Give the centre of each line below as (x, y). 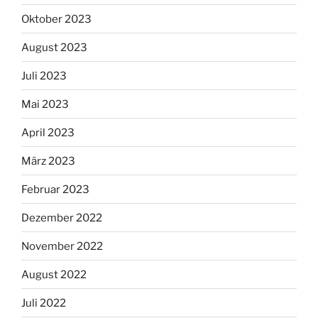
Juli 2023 (44, 76)
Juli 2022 (44, 303)
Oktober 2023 (56, 19)
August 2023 (54, 47)
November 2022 (62, 246)
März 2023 (48, 161)
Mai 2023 (45, 104)
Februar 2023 (55, 189)
